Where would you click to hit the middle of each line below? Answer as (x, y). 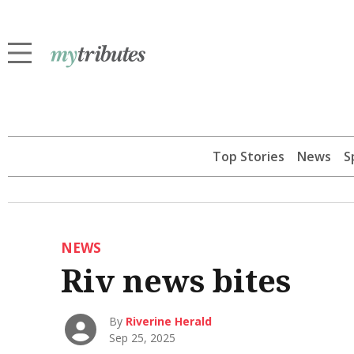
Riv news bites (175, 280)
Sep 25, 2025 (143, 338)
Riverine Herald (169, 322)
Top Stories (248, 156)
